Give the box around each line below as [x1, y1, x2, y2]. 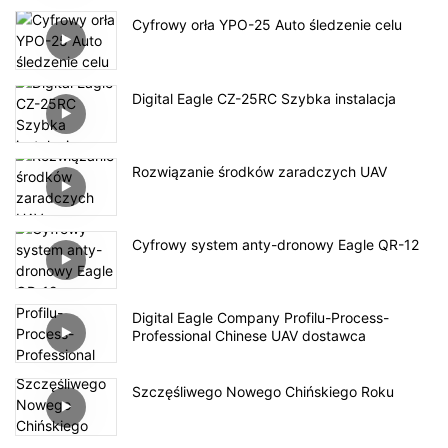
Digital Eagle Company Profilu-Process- [132, 309, 389, 327]
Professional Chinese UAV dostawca [132, 327, 366, 345]
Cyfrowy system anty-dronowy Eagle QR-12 [132, 236, 419, 254]
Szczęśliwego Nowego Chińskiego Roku [132, 382, 394, 400]
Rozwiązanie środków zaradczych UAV [132, 162, 387, 180]
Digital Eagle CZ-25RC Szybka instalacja [132, 89, 396, 107]
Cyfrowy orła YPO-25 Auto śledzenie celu [132, 16, 402, 34]
